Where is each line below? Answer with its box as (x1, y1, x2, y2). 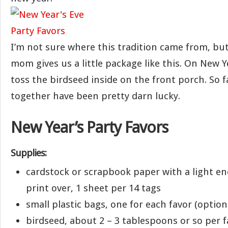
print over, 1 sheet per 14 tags (26, 182, 161, 194)
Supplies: (11, 147, 46, 159)
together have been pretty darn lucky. (11, 90, 180, 102)
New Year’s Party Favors (11, 118, 168, 136)
